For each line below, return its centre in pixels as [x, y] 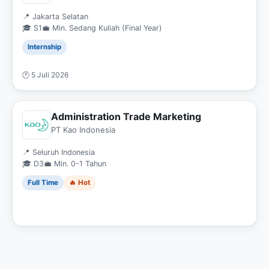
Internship [44, 47]
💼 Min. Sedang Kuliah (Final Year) [102, 28]
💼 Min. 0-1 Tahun [75, 164]
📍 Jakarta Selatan [55, 17]
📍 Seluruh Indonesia [59, 152]
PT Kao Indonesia [83, 130]
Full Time [43, 183]
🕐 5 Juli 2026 [45, 75]
